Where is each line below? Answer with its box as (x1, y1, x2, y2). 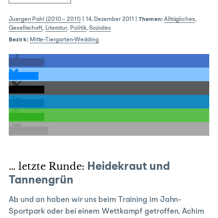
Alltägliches (163, 17, 195, 22)
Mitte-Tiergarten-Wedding (29, 37, 99, 43)
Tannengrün (9, 175, 73, 186)
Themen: (139, 17, 163, 22)
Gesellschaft (9, 25, 43, 31)
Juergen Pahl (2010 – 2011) (9, 17, 81, 22)
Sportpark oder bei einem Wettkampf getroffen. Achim (9, 208, 204, 216)
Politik (70, 25, 87, 31)
